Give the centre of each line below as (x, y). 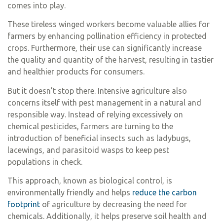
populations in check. (45, 162)
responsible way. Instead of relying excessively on (95, 114)
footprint (24, 204)
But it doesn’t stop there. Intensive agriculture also (97, 91)
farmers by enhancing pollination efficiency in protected (107, 36)
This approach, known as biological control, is (90, 181)
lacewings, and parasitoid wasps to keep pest (88, 150)
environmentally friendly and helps (70, 193)
